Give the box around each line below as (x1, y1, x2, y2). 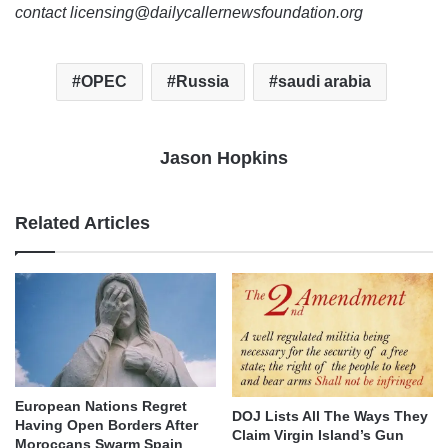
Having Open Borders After (15, 416, 198, 433)
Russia (176, 73, 229, 91)
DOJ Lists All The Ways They (232, 407, 428, 424)
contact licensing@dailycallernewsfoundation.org (15, 4, 363, 22)
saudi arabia (278, 73, 371, 91)
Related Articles (15, 213, 150, 234)
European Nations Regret (15, 397, 187, 414)
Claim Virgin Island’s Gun (232, 426, 404, 443)
